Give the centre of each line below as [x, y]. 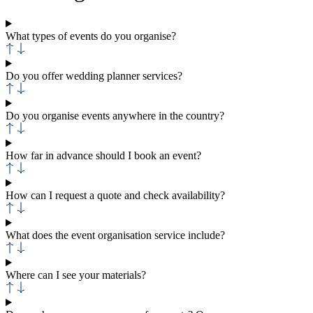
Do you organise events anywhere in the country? [115, 116]
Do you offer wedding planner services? [94, 76]
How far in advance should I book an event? [103, 156]
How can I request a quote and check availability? [115, 196]
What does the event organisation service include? [115, 235]
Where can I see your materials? [76, 275]
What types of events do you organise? [91, 36]
